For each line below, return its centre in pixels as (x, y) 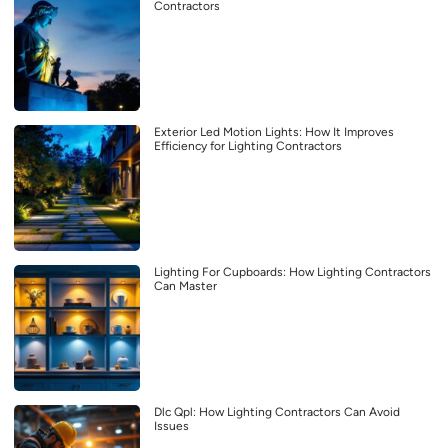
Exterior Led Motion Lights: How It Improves (274, 132)
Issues (171, 426)
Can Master (185, 286)
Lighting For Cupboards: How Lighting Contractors (292, 272)
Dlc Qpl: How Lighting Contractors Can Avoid (277, 412)
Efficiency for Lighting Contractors (248, 146)
